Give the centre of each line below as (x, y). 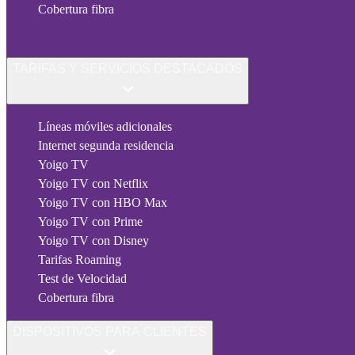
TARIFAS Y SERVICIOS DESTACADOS (128, 69)
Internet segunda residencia (106, 146)
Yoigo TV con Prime (90, 222)
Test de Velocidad (82, 279)
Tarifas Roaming (80, 260)
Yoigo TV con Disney (94, 241)
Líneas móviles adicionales (105, 127)
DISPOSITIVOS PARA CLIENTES (110, 332)
